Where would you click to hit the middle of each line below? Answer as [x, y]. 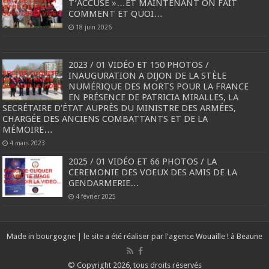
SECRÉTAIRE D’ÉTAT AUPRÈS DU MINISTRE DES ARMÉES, [119, 108]
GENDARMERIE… [104, 183]
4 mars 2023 [28, 143]
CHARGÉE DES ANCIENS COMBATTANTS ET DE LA [105, 119]
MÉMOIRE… [28, 129]
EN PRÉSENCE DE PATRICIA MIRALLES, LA [154, 97]
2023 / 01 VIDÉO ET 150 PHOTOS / [139, 65]
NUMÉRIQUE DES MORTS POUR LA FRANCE [159, 86]
